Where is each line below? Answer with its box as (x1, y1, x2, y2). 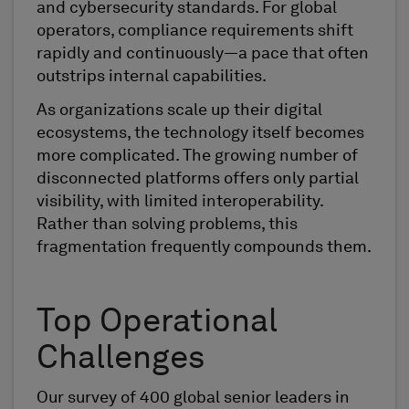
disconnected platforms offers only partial (37, 171, 359, 188)
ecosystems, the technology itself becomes (37, 125, 364, 142)
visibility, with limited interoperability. (37, 194, 323, 211)
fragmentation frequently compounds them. (37, 239, 372, 257)
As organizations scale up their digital (37, 102, 322, 120)
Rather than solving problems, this (37, 216, 298, 234)
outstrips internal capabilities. (37, 68, 267, 85)
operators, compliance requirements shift (37, 22, 353, 39)
